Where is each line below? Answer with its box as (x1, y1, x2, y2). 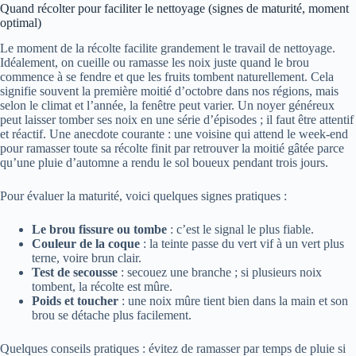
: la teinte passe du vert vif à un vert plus (140, 237, 344, 251)
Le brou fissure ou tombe (32, 222, 167, 237)
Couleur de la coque (32, 237, 140, 251)
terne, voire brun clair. (32, 251, 141, 265)
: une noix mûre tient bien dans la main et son (118, 294, 348, 308)
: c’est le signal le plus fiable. (167, 222, 314, 237)
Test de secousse (32, 265, 118, 280)
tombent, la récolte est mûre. (32, 280, 172, 294)
